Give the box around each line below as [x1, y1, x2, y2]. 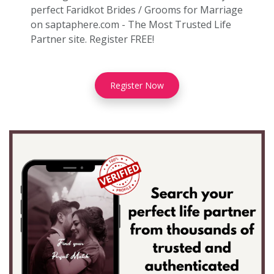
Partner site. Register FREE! [31, 32, 154, 46]
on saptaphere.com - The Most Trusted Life [31, 18, 231, 31]
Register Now [110, 80, 164, 91]
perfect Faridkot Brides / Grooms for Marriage [31, 3, 243, 17]
